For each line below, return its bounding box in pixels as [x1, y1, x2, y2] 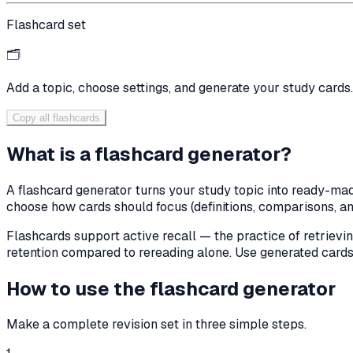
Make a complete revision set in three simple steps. [6, 316, 307, 333]
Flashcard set [6, 16, 86, 33]
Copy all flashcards [13, 111, 100, 124]
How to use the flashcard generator [6, 276, 336, 301]
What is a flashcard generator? [6, 141, 292, 166]
